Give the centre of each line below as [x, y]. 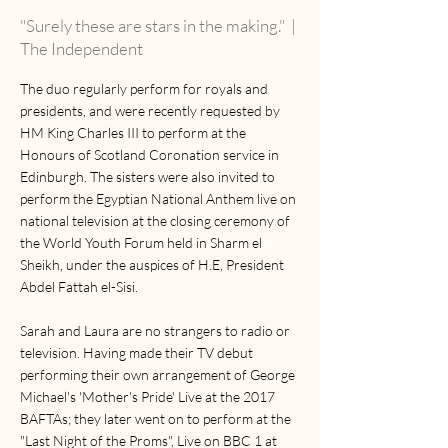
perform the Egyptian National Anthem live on [158, 198]
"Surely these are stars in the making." [155, 25]
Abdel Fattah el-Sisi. [80, 286]
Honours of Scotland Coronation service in [149, 154]
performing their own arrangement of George [157, 374]
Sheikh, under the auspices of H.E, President [152, 264]
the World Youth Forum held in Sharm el [141, 242]
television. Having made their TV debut [136, 352]
